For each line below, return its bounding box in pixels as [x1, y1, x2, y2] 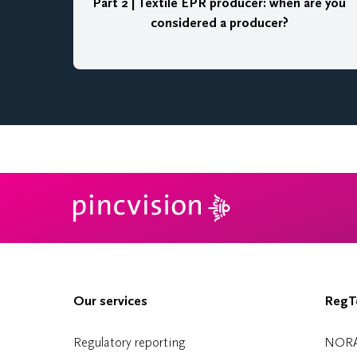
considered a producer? [150, 15, 288, 31]
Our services [73, 293, 147, 309]
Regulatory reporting [73, 335, 186, 350]
